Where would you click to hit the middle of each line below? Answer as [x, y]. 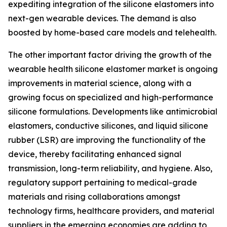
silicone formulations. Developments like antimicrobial [113, 111]
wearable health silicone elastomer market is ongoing [113, 69]
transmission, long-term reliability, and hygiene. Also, [110, 168]
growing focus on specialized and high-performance [111, 97]
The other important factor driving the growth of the [110, 54]
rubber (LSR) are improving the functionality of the [107, 140]
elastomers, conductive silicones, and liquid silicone [108, 125]
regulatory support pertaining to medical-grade [103, 182]
